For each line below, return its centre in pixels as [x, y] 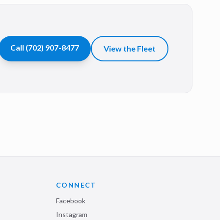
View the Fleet [130, 48]
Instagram [72, 214]
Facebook [71, 201]
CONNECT [76, 185]
